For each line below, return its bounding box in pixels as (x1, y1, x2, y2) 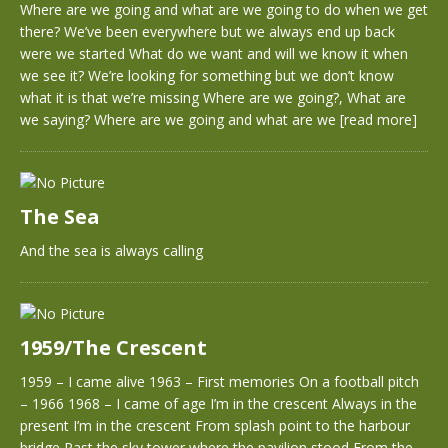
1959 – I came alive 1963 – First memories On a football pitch (20, 372, 419, 391)
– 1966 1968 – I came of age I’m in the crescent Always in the (20, 394, 417, 413)
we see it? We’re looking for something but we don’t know (20, 66, 394, 85)
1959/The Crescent (20, 334, 207, 361)
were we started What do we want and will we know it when (20, 44, 408, 63)
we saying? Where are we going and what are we (20, 110, 340, 129)
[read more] (340, 110, 417, 129)
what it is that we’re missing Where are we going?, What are (20, 88, 406, 107)
